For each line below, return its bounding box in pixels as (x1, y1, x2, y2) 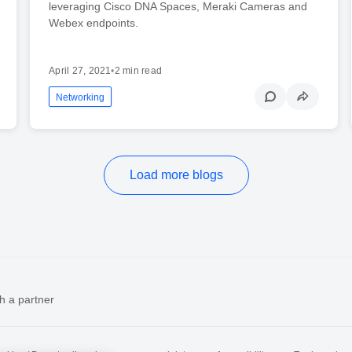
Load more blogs (129, 168, 223, 182)
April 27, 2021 (49, 65, 112, 77)
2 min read (114, 65, 163, 77)
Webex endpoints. (49, 16, 139, 30)
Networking (56, 92, 105, 104)
